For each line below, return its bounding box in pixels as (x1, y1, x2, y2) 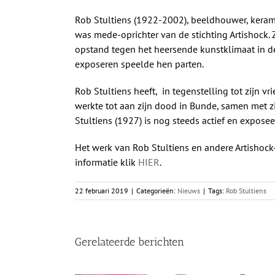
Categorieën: (136, 186, 177, 196)
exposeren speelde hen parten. (75, 58, 204, 71)
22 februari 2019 (75, 186, 128, 196)
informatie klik (75, 156, 138, 169)
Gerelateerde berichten (75, 235, 184, 249)
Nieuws (177, 186, 200, 196)
